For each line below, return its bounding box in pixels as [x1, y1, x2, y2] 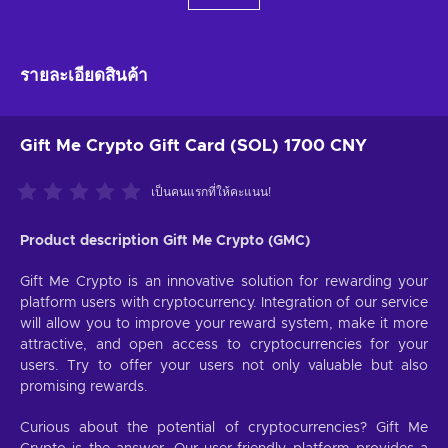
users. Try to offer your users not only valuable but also [20, 358, 428, 373]
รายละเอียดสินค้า [20, 66, 148, 84]
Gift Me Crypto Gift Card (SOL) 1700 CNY [20, 136, 367, 154]
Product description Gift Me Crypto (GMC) [20, 233, 310, 248]
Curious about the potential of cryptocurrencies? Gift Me [20, 420, 428, 435]
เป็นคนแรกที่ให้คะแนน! [151, 185, 271, 198]
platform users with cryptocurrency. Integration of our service [20, 295, 428, 310]
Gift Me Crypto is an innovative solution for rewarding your [20, 274, 428, 289]
